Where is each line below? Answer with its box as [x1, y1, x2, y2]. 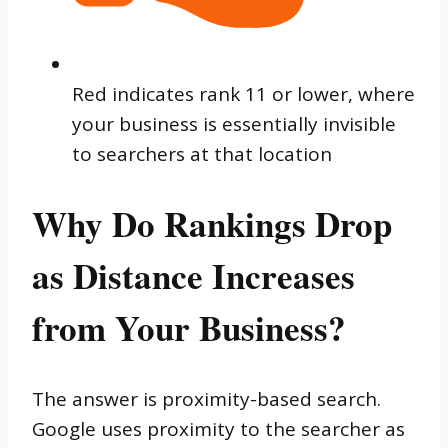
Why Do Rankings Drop [32, 198, 392, 250]
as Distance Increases [32, 250, 355, 302]
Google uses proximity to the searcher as [32, 415, 405, 442]
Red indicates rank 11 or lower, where [72, 81, 415, 108]
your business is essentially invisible [72, 111, 396, 138]
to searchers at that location [72, 141, 332, 168]
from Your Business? [32, 302, 346, 354]
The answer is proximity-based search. [32, 385, 381, 412]
